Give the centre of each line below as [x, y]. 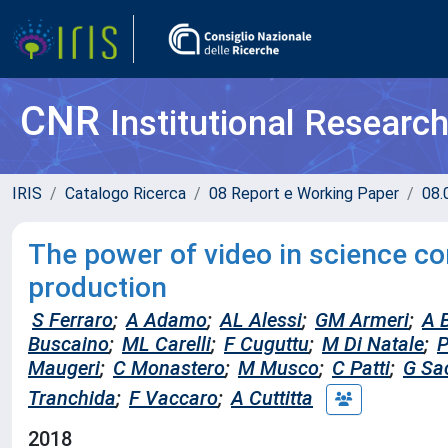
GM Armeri [362, 320]
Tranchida [72, 397]
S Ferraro [72, 320]
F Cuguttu [266, 344]
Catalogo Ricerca [125, 193]
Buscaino [68, 344]
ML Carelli [166, 344]
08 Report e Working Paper [304, 193]
